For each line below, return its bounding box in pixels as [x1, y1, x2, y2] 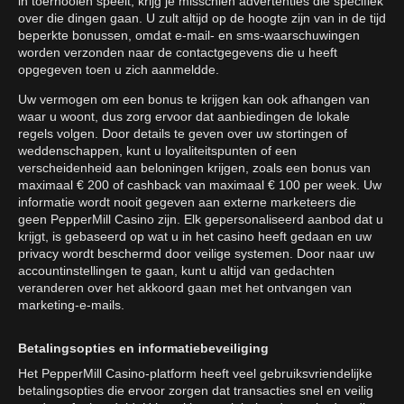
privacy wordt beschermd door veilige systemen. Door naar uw [18, 246, 374, 261]
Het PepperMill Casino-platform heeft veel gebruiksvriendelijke [18, 366, 372, 381]
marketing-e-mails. [18, 298, 124, 312]
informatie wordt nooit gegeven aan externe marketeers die [18, 195, 356, 209]
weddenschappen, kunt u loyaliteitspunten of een [18, 143, 297, 158]
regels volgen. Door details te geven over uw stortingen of [18, 126, 347, 141]
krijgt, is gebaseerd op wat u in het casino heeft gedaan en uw [18, 229, 372, 243]
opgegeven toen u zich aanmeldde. [18, 62, 219, 77]
